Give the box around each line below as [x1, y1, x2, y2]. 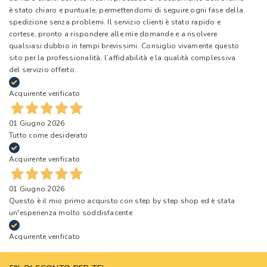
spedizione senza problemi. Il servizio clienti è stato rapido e [9, 17, 221, 27]
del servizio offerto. [9, 64, 77, 74]
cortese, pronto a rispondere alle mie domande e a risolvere [9, 29, 218, 39]
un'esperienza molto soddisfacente [9, 208, 132, 218]
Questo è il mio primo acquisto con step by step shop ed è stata [9, 196, 235, 206]
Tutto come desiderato [9, 131, 88, 141]
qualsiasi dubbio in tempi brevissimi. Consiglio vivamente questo [9, 41, 240, 51]
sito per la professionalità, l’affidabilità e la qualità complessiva [9, 52, 236, 63]
